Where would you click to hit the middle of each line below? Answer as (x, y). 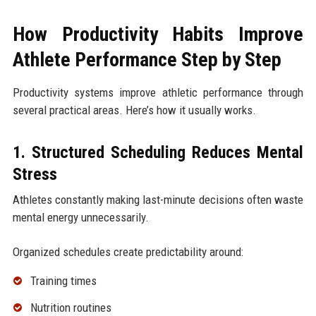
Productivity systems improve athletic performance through (158, 93)
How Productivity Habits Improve (158, 35)
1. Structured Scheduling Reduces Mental (158, 153)
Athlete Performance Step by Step (147, 60)
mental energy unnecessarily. (80, 218)
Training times (63, 281)
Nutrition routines (71, 307)
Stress (35, 175)
